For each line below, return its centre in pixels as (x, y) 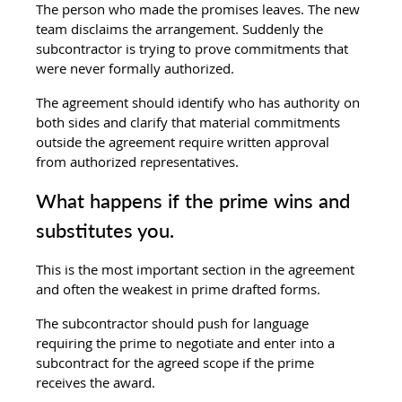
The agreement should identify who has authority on (200, 102)
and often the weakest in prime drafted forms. (179, 288)
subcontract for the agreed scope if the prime (177, 362)
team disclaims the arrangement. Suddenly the (182, 28)
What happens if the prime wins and (196, 200)
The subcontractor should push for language (175, 323)
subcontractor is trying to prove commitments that (194, 48)
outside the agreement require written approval (185, 141)
